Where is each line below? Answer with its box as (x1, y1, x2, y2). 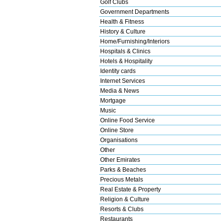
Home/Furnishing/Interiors (100, 37, 170, 45)
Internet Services (100, 77, 145, 84)
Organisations (100, 136, 138, 144)
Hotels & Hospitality (100, 57, 152, 65)
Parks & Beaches (100, 166, 146, 173)
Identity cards (100, 67, 136, 74)
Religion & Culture (100, 195, 149, 203)
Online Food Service (100, 116, 155, 124)
